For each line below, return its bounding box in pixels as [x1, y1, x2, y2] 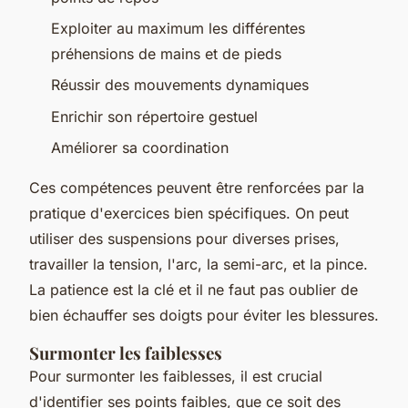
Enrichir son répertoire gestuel [51, 107, 258, 126]
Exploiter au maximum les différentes [51, 18, 305, 37]
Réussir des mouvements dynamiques [51, 76, 309, 95]
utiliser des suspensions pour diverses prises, [29, 229, 340, 249]
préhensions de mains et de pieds [51, 44, 281, 63]
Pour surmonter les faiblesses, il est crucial [29, 367, 322, 386]
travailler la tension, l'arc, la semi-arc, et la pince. [29, 255, 368, 274]
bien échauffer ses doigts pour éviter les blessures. [29, 306, 379, 325]
